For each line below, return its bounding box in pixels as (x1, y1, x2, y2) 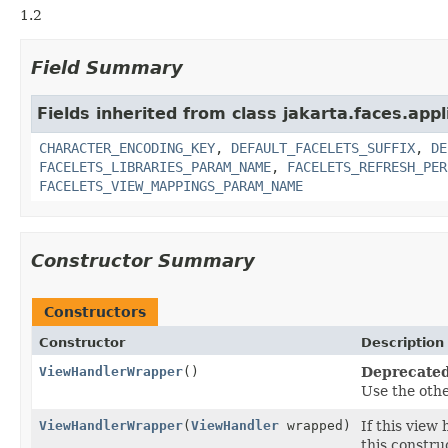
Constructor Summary (31, 249, 255, 271)
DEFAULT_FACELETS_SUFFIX (231, 139, 415, 156)
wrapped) (279, 417, 351, 433)
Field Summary (31, 56, 183, 78)
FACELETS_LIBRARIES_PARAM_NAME (39, 158, 271, 175)
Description (361, 334, 444, 350)
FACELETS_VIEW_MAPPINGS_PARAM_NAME (39, 177, 303, 194)
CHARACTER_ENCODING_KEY (39, 139, 215, 156)
